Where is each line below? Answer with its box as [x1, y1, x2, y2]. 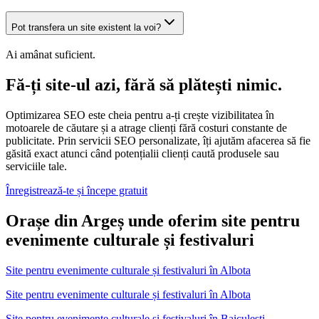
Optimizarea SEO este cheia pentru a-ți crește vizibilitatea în [6, 108, 274, 121]
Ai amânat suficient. [6, 48, 95, 61]
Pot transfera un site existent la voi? [11, 22, 161, 33]
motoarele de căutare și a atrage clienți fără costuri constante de [6, 121, 287, 134]
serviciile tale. [6, 159, 67, 172]
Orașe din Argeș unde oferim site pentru [6, 211, 300, 230]
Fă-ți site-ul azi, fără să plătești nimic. [6, 75, 282, 94]
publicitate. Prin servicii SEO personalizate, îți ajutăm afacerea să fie [6, 134, 310, 147]
